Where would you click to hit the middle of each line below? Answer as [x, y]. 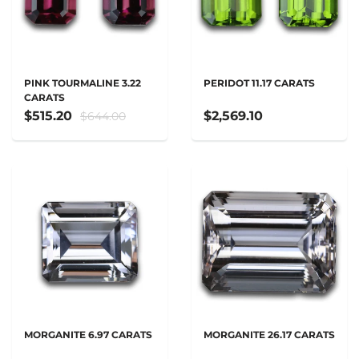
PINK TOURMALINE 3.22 [83, 83]
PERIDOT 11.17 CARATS [259, 83]
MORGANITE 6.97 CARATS [88, 335]
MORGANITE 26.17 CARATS [269, 335]
